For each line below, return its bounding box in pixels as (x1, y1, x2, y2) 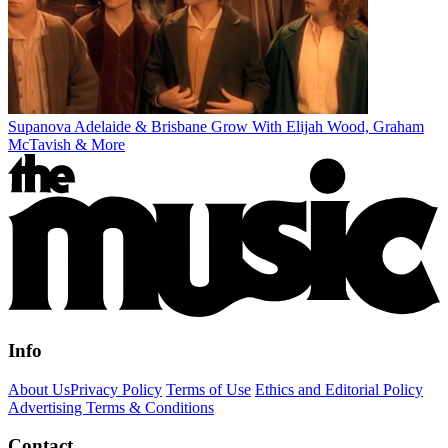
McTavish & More (8, 136, 125, 154)
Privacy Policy (70, 380, 162, 398)
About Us (8, 380, 70, 398)
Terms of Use (166, 380, 251, 398)
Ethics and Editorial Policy (255, 380, 423, 398)
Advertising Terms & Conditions (8, 398, 214, 416)
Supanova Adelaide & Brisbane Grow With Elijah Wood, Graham (8, 118, 424, 136)
